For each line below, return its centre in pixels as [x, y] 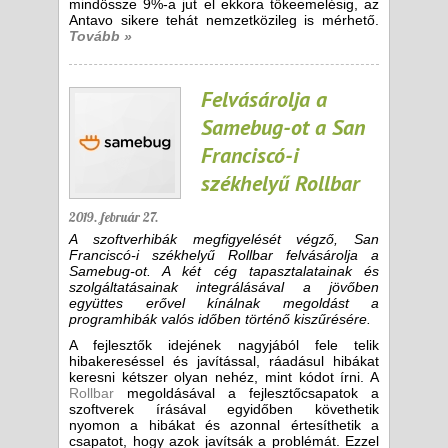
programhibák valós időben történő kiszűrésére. [220, 319]
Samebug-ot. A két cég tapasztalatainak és [224, 271]
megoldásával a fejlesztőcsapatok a [246, 393]
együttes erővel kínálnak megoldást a [224, 303]
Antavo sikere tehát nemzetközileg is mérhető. [224, 20]
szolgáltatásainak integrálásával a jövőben [224, 287]
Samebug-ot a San [283, 127]
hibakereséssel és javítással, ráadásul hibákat [224, 361]
